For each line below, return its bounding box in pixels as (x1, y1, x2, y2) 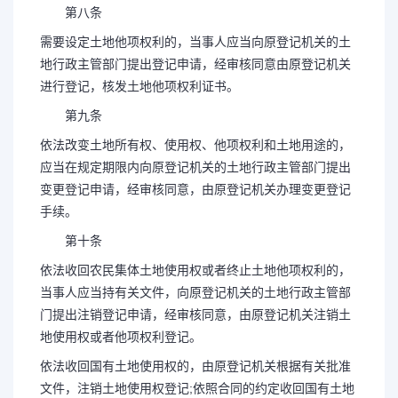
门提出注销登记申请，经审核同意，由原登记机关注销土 (40, 307, 351, 322)
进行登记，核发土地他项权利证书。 (40, 79, 239, 93)
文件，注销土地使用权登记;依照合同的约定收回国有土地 (40, 381, 354, 395)
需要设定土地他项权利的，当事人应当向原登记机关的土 (40, 35, 351, 49)
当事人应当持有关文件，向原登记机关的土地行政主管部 (40, 285, 351, 299)
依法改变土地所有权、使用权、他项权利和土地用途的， (40, 138, 351, 152)
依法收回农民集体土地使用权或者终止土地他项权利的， (40, 263, 351, 277)
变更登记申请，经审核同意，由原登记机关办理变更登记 (40, 182, 351, 196)
